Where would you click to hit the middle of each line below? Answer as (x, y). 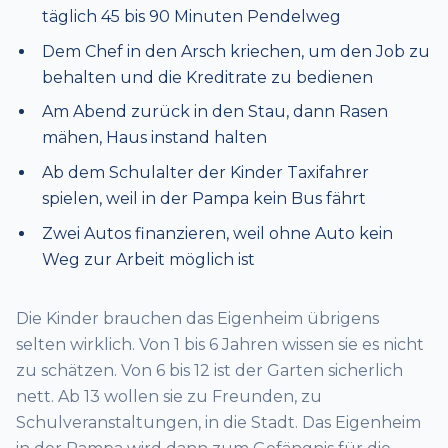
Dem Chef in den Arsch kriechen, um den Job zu (235, 51)
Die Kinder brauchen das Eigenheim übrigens (197, 318)
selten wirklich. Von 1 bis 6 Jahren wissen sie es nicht (220, 344)
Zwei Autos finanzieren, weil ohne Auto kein (217, 233)
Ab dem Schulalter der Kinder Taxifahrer (205, 173)
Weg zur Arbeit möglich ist (148, 259)
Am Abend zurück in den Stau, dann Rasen (214, 112)
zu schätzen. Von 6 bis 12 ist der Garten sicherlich (209, 370)
